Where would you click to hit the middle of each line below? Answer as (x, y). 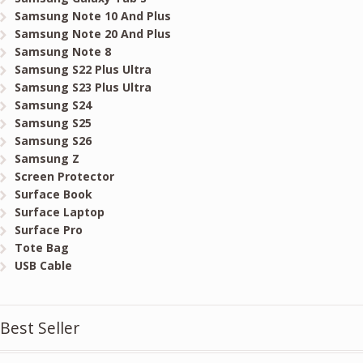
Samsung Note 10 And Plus (92, 16)
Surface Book (53, 194)
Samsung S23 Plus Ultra (83, 88)
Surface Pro (48, 230)
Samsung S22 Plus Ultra (83, 70)
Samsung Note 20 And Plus (92, 34)
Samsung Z (47, 159)
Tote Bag (41, 248)
